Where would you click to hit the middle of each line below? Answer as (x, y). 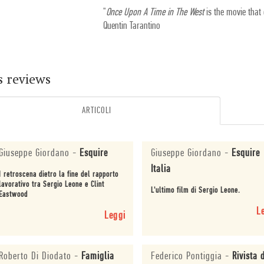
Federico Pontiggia (188, 257)
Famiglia (98, 257)
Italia (161, 169)
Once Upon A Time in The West (155, 13)
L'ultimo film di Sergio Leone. (196, 190)
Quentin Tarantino (132, 26)
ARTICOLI (97, 111)
